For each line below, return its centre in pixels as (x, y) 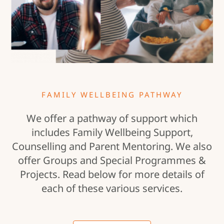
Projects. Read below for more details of (112, 174)
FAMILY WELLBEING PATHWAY (112, 95)
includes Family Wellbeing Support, (112, 132)
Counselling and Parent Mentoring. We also (112, 146)
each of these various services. (112, 188)
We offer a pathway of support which (112, 118)
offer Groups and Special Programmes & (112, 160)
